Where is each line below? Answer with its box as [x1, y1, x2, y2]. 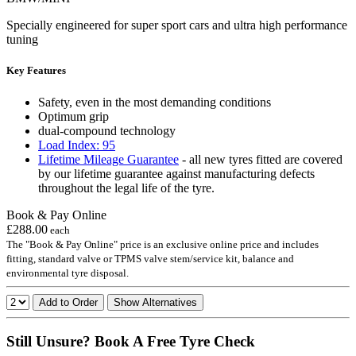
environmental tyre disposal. [6, 266, 129, 279]
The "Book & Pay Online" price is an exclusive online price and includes [6, 238, 319, 250]
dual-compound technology [38, 123, 176, 137]
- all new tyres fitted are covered [179, 152, 342, 166]
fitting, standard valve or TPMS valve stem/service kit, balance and [6, 252, 294, 265]
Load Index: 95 [38, 137, 115, 152]
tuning [6, 33, 38, 47]
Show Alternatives [114, 296, 197, 308]
